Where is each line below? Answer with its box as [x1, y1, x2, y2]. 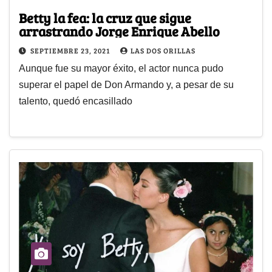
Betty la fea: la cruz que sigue [19, 8, 191, 27]
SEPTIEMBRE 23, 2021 [30, 45, 112, 55]
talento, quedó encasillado [19, 95, 132, 106]
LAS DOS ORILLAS [131, 45, 195, 55]
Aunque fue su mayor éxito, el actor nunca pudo [19, 63, 223, 73]
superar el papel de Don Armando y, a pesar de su [19, 79, 234, 90]
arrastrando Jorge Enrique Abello [19, 21, 220, 40]
